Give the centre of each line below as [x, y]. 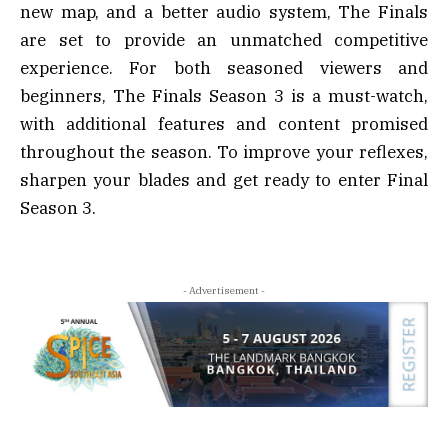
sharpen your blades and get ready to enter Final [224, 179]
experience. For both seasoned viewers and [224, 67]
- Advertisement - [224, 290]
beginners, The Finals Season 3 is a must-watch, [224, 95]
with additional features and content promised [224, 123]
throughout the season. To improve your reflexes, [224, 151]
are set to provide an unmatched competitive [224, 39]
